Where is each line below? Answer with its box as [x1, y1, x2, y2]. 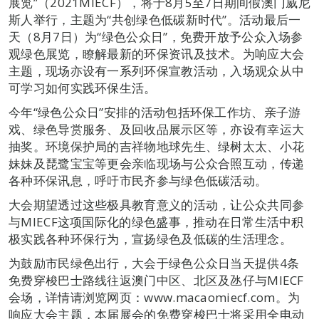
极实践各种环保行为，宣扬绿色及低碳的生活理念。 [9, 230, 292, 247]
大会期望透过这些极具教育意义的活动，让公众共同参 [9, 196, 305, 213]
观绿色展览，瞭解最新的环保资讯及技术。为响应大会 [9, 45, 305, 62]
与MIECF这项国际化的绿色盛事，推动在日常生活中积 [9, 213, 304, 230]
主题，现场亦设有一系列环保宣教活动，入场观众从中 [9, 62, 305, 79]
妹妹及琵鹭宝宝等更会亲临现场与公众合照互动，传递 [9, 155, 305, 172]
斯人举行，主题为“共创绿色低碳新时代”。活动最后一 [9, 11, 301, 28]
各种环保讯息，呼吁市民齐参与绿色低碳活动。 [9, 172, 268, 189]
